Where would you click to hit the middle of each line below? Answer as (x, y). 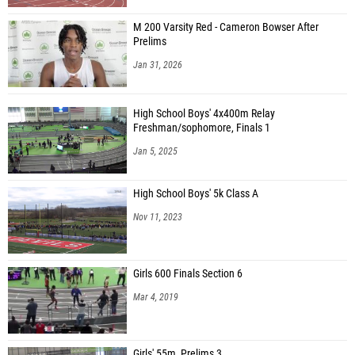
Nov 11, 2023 (158, 217)
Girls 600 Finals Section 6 (188, 273)
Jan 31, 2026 (158, 65)
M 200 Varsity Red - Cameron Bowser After (226, 27)
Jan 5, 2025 (155, 151)
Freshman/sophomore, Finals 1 (202, 128)
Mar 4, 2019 (156, 297)
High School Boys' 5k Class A (196, 193)
